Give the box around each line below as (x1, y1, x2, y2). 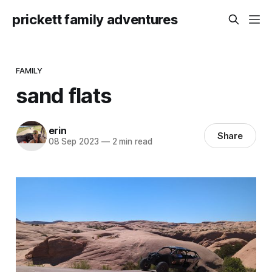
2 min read (109, 137, 152, 147)
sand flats (15, 82, 112, 108)
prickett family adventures (12, 12, 178, 27)
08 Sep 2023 (48, 137, 99, 147)
